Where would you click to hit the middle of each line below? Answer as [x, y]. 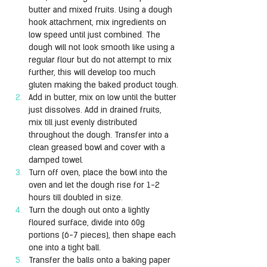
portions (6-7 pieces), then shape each [103, 236]
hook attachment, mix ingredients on [99, 23]
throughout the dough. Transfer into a [100, 136]
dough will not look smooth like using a [103, 48]
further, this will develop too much [93, 73]
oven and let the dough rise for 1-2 [95, 186]
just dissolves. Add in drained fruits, [96, 111]
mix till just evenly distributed [84, 123]
